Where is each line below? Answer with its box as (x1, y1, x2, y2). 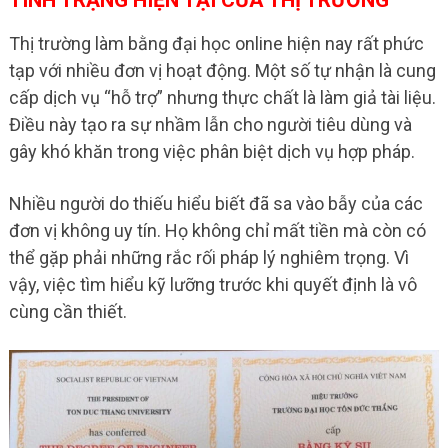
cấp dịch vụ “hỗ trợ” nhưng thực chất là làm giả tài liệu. (8, 87, 436, 109)
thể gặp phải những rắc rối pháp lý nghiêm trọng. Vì (8, 247, 409, 269)
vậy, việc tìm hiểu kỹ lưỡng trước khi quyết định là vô (8, 274, 417, 296)
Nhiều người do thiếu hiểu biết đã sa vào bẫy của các (8, 193, 423, 215)
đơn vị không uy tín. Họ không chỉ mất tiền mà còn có (8, 220, 426, 242)
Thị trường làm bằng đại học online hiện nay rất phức (8, 33, 424, 55)
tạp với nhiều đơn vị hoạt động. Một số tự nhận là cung (8, 60, 436, 82)
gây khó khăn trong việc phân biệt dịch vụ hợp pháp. (8, 141, 415, 163)
